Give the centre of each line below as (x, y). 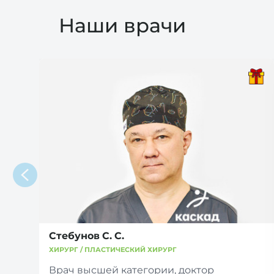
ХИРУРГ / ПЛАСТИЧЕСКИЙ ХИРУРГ (113, 249)
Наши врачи (122, 26)
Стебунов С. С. (87, 235)
